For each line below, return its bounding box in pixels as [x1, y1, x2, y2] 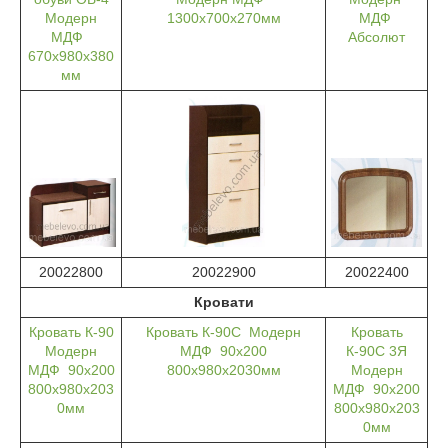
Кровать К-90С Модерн [146, 324, 301, 341]
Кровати [194, 294, 254, 311]
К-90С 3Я [346, 343, 407, 360]
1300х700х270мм [166, 10, 281, 27]
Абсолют [348, 29, 405, 46]
